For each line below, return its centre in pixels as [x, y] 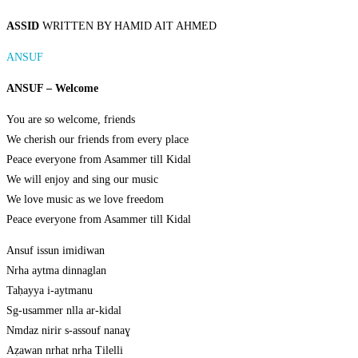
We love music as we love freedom [85, 200]
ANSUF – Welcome [52, 89]
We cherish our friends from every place [97, 140]
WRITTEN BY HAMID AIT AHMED [128, 26]
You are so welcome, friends [71, 120]
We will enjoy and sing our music [82, 180]
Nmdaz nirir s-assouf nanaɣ [68, 331]
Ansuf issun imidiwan [56, 251]
